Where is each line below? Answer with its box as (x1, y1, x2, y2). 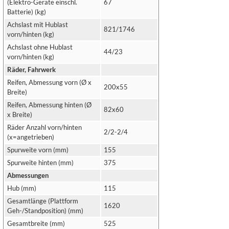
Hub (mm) (7, 184, 36, 193)
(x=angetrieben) (7, 133, 54, 142)
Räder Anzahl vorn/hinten (7, 123, 82, 132)
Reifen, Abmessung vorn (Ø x (7, 78, 91, 87)
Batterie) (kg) (7, 8, 46, 16)
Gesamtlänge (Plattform (7, 197, 78, 205)
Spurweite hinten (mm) (7, 158, 74, 167)
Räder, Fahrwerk (7, 65, 56, 74)
